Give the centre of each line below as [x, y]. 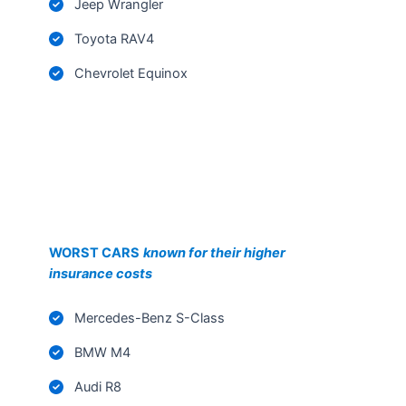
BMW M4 [102, 344]
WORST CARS [94, 244]
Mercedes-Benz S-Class [150, 309]
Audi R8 [98, 378]
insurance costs [101, 265]
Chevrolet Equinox [131, 65]
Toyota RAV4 [114, 30]
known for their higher [214, 244]
